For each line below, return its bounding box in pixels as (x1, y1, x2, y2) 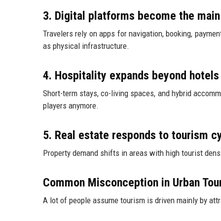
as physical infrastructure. (43, 41, 129, 51)
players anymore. (43, 101, 99, 111)
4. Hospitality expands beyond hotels (43, 69, 219, 83)
